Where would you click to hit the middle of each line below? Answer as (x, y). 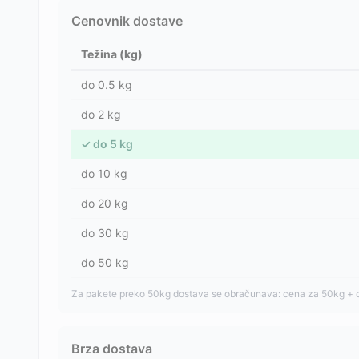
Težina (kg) (112, 54)
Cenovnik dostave (127, 21)
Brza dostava (112, 349)
